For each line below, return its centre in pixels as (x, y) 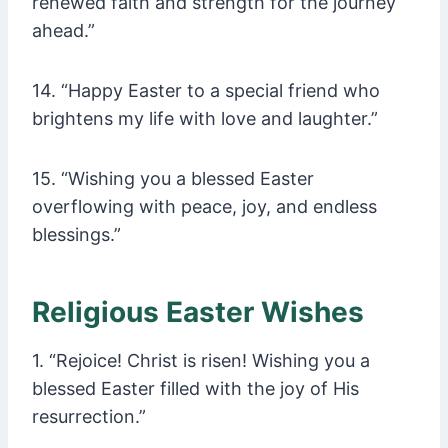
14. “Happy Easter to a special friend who (206, 91)
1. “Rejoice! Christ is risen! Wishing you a (201, 361)
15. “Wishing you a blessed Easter (173, 179)
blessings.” (76, 235)
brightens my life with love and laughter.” (205, 119)
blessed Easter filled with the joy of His (195, 389)
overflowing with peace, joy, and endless (204, 207)
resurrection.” (89, 417)
